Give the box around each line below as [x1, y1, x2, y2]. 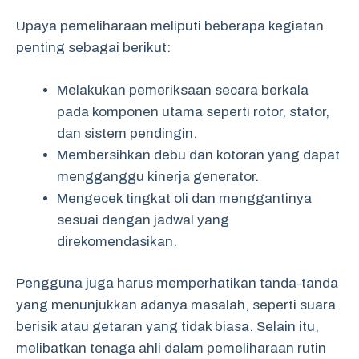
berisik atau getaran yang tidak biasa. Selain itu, [16, 319, 319, 334]
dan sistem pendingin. [57, 125, 197, 141]
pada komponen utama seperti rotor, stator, [57, 103, 329, 119]
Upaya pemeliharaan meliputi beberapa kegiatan [16, 18, 324, 34]
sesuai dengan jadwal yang [57, 212, 229, 228]
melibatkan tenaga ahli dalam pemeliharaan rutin [16, 341, 326, 356]
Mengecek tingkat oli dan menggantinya [57, 190, 312, 206]
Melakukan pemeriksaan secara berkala [57, 82, 309, 98]
